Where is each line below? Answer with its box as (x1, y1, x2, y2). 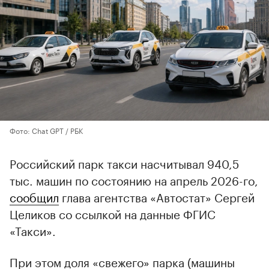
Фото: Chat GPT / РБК (10, 124, 83, 136)
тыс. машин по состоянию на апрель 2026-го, (10, 171, 258, 189)
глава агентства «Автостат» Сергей (59, 187, 255, 206)
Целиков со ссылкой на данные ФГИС (10, 204, 216, 223)
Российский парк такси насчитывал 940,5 (10, 154, 239, 172)
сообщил (10, 187, 59, 206)
